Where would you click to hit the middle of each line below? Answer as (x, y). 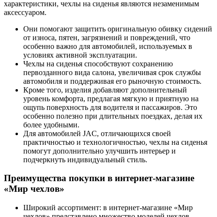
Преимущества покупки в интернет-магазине (99, 178)
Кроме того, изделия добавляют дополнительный (105, 90)
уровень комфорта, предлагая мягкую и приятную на (111, 98)
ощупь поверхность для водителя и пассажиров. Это (110, 107)
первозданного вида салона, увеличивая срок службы (112, 72)
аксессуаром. (25, 12)
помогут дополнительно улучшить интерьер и (100, 151)
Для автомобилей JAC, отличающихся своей (97, 133)
